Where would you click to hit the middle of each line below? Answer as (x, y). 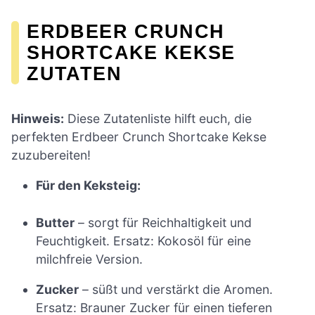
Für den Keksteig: (89, 186)
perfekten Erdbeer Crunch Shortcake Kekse (139, 136)
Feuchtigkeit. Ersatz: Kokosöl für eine (144, 240)
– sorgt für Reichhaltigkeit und (163, 222)
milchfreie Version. (90, 259)
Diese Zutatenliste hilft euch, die (158, 118)
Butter (56, 222)
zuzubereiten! (51, 155)
